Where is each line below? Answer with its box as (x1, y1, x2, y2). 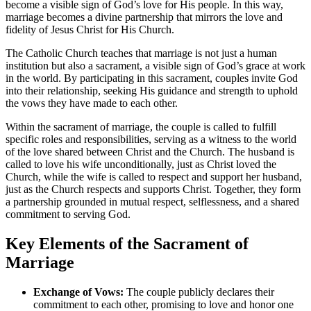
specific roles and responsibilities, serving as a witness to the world (6, 133, 296, 146)
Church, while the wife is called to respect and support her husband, (6, 171, 302, 183)
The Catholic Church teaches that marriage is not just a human (6, 47, 277, 60)
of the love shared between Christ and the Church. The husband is (6, 146, 294, 158)
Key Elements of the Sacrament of (6, 235, 249, 253)
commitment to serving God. (6, 208, 131, 221)
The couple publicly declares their (124, 286, 274, 299)
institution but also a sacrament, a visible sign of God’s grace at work (6, 60, 305, 72)
